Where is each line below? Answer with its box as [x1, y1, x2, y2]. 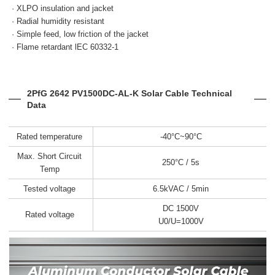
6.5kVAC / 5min [153, 184, 209, 193]
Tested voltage [23, 184, 76, 193]
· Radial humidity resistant [12, 16, 105, 26]
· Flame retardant [12, 42, 76, 52]
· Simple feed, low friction [12, 29, 105, 39]
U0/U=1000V [158, 216, 204, 226]
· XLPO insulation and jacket [12, 3, 114, 13]
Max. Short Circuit [17, 151, 82, 161]
